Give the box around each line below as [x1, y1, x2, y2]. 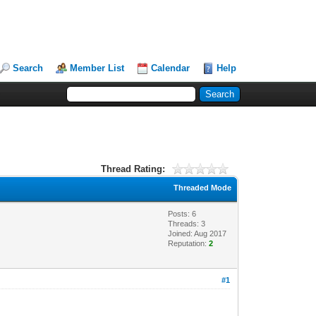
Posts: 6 [168, 209, 197, 218]
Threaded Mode [174, 183, 232, 192]
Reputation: [168, 239, 209, 248]
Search [13, 63, 44, 73]
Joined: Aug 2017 [168, 229, 227, 238]
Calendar [151, 63, 190, 73]
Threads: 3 [168, 219, 206, 228]
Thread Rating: [100, 164, 165, 174]
